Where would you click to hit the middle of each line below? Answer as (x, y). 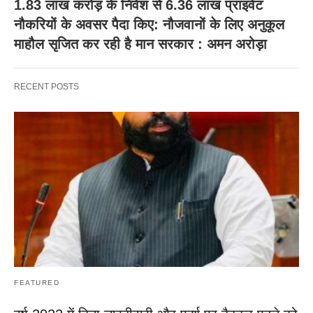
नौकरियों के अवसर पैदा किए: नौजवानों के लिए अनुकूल (149, 24)
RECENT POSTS (46, 86)
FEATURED (37, 282)
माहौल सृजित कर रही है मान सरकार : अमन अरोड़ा (140, 44)
